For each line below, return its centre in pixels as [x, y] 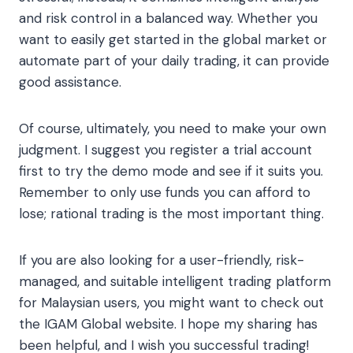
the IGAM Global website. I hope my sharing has [168, 324]
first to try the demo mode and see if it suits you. [171, 171]
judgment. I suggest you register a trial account [165, 150]
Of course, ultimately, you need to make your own [173, 129]
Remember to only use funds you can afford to [165, 193]
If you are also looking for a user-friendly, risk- [162, 260]
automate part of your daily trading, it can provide [174, 61]
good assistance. [70, 82]
